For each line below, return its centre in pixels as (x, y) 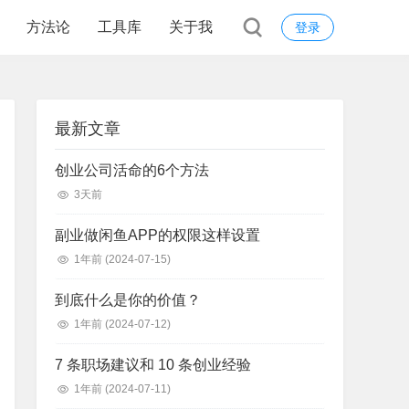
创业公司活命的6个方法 (132, 170)
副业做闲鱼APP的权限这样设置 (157, 235)
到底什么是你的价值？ (128, 300)
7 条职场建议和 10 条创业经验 (153, 365)
